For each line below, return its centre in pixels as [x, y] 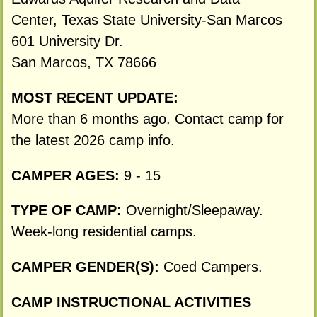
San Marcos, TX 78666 [83, 63]
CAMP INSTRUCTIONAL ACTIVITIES [131, 302]
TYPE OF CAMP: [68, 211]
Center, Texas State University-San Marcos [146, 20]
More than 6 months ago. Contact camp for [147, 119]
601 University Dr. [67, 41]
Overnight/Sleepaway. [194, 211]
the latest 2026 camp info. [93, 140]
